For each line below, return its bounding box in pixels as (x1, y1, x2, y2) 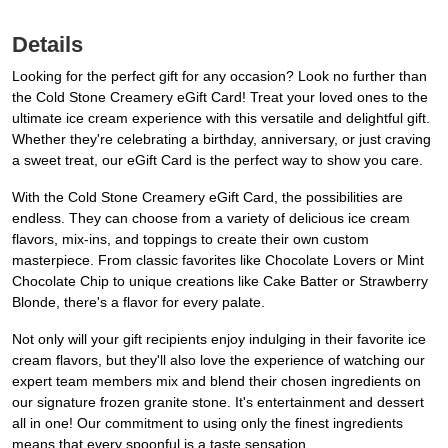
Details (12, 32, 83, 58)
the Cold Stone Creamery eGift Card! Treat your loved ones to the (12, 89, 428, 106)
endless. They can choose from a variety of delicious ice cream (12, 210, 410, 227)
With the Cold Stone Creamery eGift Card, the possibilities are (12, 189, 403, 206)
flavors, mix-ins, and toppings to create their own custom (12, 231, 369, 248)
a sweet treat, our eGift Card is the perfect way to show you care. (12, 152, 423, 169)
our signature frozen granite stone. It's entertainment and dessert (12, 394, 424, 411)
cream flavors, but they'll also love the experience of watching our (12, 352, 425, 369)
